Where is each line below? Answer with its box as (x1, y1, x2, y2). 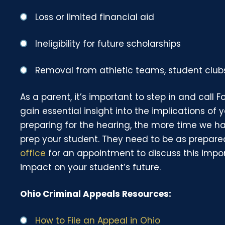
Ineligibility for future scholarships (35, 37, 181, 50)
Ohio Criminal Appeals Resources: (20, 187, 172, 200)
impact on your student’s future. (20, 161, 161, 173)
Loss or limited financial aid (35, 11, 155, 23)
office (20, 147, 46, 159)
